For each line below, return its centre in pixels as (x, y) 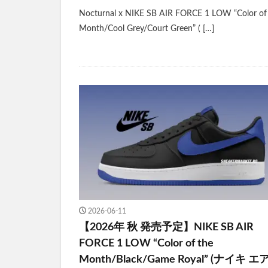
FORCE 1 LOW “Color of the (146, 244)
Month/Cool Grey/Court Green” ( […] (147, 29)
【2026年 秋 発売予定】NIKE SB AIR (166, 228)
